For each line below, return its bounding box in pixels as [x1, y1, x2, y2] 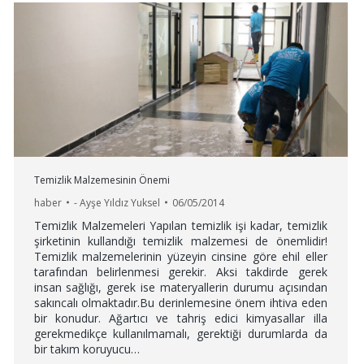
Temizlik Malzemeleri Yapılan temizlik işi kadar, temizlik [33, 217, 327, 233]
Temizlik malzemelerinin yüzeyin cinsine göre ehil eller [33, 248, 327, 264]
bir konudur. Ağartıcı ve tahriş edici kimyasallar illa [33, 310, 327, 326]
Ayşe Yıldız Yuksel [79, 195, 160, 210]
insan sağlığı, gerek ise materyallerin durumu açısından [33, 279, 327, 295]
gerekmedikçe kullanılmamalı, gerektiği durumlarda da [33, 325, 327, 341]
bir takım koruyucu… [33, 340, 140, 357]
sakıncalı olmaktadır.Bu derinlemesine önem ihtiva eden [33, 294, 327, 310]
